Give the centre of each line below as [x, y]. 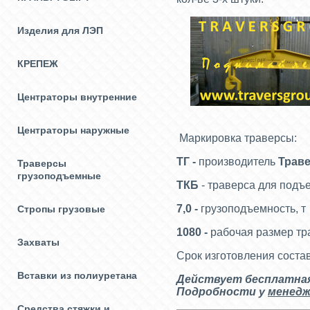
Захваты [38, 242]
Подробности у [222, 292]
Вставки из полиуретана [77, 275]
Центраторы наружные [73, 130]
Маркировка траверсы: [237, 138]
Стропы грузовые [61, 209]
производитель [238, 162]
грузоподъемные [59, 176]
